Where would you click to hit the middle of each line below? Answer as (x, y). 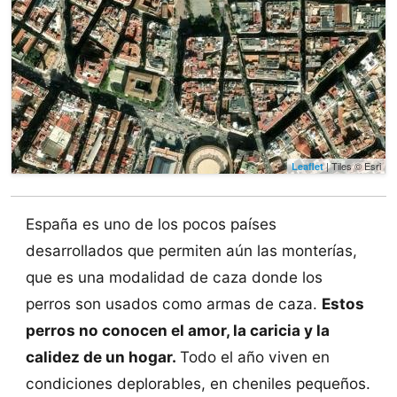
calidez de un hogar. (102, 357)
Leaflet (307, 167)
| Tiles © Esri (352, 166)
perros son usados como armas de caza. (173, 304)
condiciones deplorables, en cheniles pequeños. (198, 384)
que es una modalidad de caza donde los (174, 277)
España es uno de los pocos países (151, 224)
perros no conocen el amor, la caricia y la (177, 331)
